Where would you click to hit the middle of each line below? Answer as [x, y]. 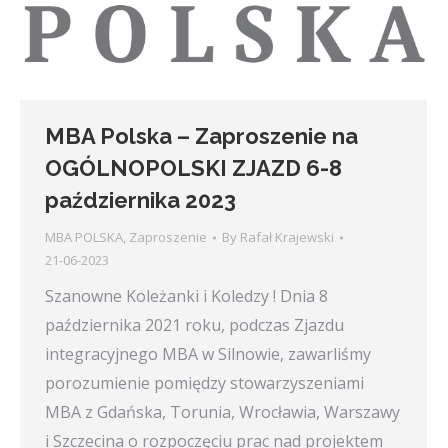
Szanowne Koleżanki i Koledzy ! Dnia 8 [186, 296]
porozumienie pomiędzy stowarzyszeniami [204, 383]
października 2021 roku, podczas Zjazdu [194, 325]
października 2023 [140, 200]
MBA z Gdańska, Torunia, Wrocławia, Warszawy [222, 412]
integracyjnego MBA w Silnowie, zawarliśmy [208, 354]
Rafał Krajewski [287, 237]
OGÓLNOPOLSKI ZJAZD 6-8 [193, 168]
